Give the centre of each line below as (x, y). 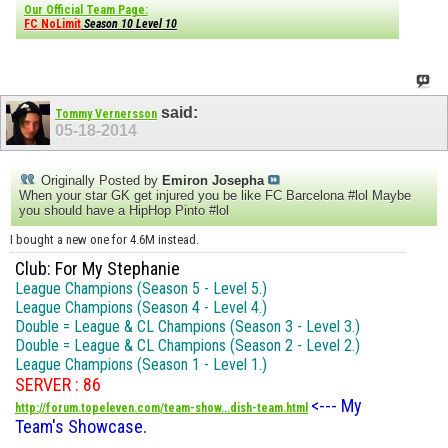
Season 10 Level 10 (129, 23)
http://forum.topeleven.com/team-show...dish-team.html (161, 407)
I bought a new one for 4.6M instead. (104, 239)
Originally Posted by (99, 180)
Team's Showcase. (81, 426)
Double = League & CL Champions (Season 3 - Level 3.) (187, 326)
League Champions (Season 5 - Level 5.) (141, 288)
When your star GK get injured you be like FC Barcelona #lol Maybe (215, 195)
